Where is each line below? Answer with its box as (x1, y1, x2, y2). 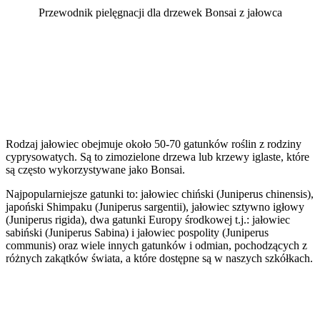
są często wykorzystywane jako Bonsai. (6, 164, 185, 176)
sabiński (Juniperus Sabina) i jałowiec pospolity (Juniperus (6, 226, 269, 239)
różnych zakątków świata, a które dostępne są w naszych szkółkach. (6, 252, 313, 265)
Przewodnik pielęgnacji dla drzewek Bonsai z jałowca (38, 6, 282, 19)
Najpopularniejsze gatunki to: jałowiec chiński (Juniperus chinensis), (6, 188, 314, 201)
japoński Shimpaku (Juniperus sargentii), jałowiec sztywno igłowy (6, 201, 304, 214)
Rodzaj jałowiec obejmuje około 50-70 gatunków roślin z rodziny (6, 138, 301, 151)
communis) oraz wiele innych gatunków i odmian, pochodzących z (6, 239, 307, 252)
